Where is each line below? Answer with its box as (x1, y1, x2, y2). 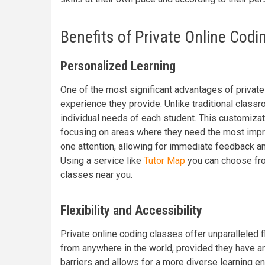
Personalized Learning (60, 59, 176, 73)
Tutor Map (144, 155, 185, 166)
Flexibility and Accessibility (60, 203, 202, 218)
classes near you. (60, 169, 132, 180)
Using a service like (60, 155, 144, 166)
